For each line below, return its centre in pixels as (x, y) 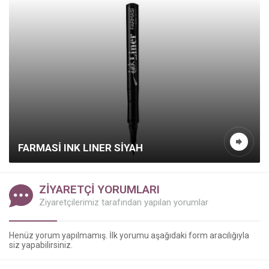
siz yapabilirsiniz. (41, 245)
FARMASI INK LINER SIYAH (80, 148)
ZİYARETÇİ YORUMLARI (99, 190)
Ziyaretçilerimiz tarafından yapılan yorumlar (124, 203)
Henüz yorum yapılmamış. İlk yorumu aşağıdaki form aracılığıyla (129, 236)
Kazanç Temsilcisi (99, 228)
